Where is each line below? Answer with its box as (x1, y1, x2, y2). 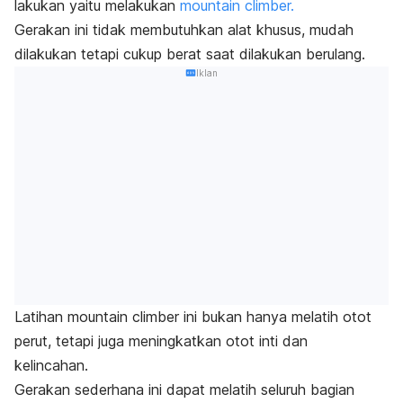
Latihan (14, 308, 67, 327)
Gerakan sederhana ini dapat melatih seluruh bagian (14, 381, 354, 399)
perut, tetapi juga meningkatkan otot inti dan (14, 332, 308, 351)
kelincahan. (14, 356, 93, 375)
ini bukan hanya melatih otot (184, 308, 372, 327)
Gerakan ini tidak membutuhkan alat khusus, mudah (14, 20, 354, 39)
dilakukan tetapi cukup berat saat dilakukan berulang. (14, 44, 365, 63)
